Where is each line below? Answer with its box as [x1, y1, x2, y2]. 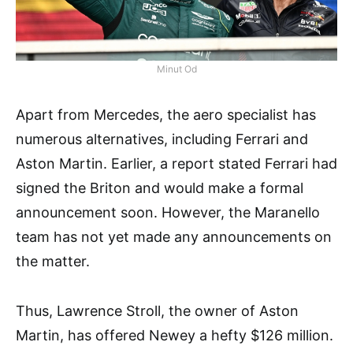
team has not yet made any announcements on [16, 229, 332, 246]
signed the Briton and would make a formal [16, 180, 303, 197]
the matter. [16, 253, 90, 270]
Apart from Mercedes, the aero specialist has [16, 106, 316, 124]
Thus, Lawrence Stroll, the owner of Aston [16, 303, 299, 320]
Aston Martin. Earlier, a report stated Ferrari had [16, 155, 337, 173]
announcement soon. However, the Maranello [16, 204, 320, 221]
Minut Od [156, 63, 197, 76]
